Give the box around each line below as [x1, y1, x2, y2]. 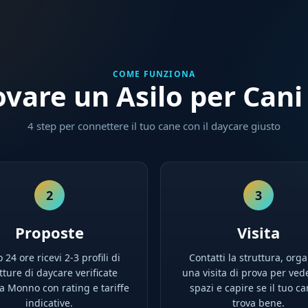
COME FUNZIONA [112, 68, 196, 80]
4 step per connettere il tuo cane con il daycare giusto [27, 119, 280, 133]
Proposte [14, 222, 84, 243]
